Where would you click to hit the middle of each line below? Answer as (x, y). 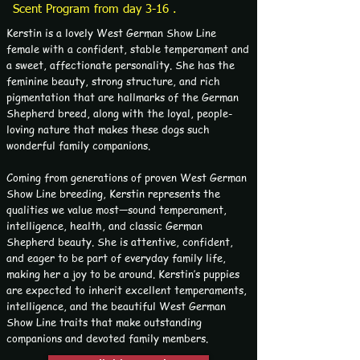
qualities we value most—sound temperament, (117, 209)
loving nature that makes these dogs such (108, 129)
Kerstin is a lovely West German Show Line (111, 32)
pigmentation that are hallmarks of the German (123, 96)
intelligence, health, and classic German (104, 225)
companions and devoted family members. (107, 337)
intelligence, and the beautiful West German (116, 305)
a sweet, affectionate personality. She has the (121, 64)
